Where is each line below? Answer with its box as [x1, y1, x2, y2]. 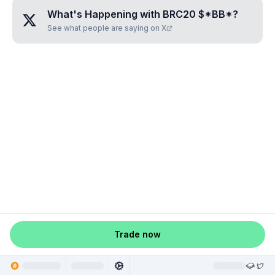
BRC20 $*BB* [163, 8, 233, 20]
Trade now [114, 229, 161, 239]
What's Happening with [47, 8, 163, 20]
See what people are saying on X [47, 23, 166, 33]
